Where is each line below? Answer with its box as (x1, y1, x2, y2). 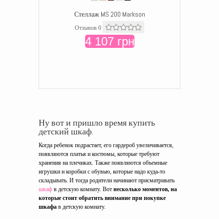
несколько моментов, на (113, 186, 177, 193)
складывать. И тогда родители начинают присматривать (39, 177, 175, 184)
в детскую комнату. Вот (52, 186, 113, 193)
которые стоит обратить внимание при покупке (39, 195, 166, 201)
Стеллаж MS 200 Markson (74, 10, 145, 19)
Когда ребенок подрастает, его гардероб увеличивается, (39, 142, 174, 149)
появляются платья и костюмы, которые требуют (39, 151, 159, 157)
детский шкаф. (39, 126, 93, 137)
